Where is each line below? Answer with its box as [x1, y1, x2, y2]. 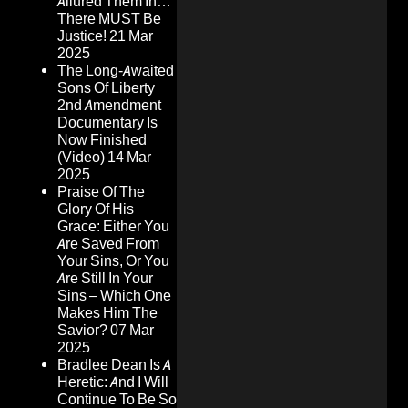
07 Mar [110, 321, 154, 340]
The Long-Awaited [57, 62, 174, 80]
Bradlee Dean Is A [57, 356, 171, 374]
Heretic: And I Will [57, 373, 168, 392]
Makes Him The [57, 304, 158, 322]
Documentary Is [57, 114, 158, 132]
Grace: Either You [57, 218, 169, 236]
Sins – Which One [57, 287, 171, 305]
